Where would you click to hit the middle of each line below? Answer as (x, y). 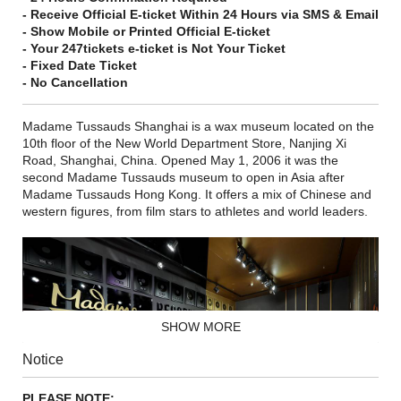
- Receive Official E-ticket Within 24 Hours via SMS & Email (200, 15)
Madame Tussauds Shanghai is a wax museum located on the (198, 127)
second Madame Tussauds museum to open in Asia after (183, 178)
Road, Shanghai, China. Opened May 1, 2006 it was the (180, 161)
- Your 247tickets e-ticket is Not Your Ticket (154, 49)
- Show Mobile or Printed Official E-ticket (146, 32)
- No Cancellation (75, 83)
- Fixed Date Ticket (80, 66)
